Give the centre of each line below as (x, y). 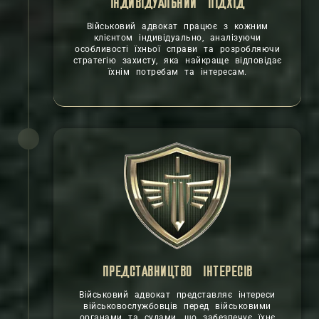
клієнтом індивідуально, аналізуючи (177, 38)
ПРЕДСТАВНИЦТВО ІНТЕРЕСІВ (177, 272)
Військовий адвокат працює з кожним (177, 26)
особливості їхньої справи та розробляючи (177, 49)
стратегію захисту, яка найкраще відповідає (177, 61)
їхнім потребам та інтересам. (177, 72)
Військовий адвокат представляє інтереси (177, 295)
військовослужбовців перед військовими (177, 306)
